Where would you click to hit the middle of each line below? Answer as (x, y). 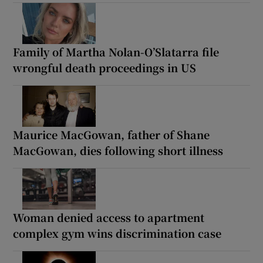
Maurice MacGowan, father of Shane (112, 134)
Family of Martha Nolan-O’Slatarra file (116, 51)
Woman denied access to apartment (109, 217)
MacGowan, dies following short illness (118, 150)
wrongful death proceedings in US (105, 67)
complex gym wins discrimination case (117, 233)
